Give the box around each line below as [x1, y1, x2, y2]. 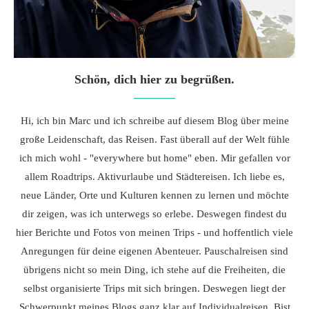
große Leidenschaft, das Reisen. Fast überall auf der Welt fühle [19, 134, 290, 145]
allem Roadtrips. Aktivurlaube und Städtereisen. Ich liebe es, [24, 171, 285, 182]
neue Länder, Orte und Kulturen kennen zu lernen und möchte [20, 190, 289, 201]
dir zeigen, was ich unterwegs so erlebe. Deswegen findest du [22, 208, 287, 219]
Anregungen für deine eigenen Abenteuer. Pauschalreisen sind [21, 246, 288, 257]
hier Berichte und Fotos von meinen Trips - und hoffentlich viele [16, 227, 293, 238]
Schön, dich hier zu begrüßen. [74, 72, 235, 86]
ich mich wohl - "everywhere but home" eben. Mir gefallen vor [19, 152, 290, 163]
